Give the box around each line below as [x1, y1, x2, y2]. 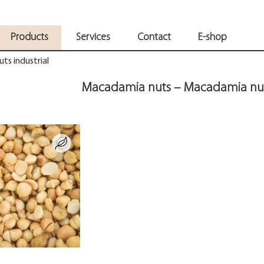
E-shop [198, 32, 227, 42]
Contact [137, 32, 171, 42]
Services [75, 32, 110, 42]
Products [11, 32, 49, 42]
